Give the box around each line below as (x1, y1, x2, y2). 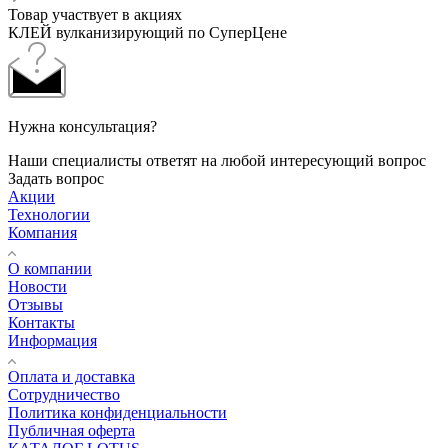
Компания (8, 224, 77, 242)
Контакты (8, 314, 75, 332)
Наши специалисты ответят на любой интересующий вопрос (8, 152, 426, 170)
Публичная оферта (8, 422, 135, 440)
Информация (8, 332, 97, 350)
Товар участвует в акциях (8, 6, 182, 24)
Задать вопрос (8, 170, 104, 188)
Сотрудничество (8, 386, 120, 404)
